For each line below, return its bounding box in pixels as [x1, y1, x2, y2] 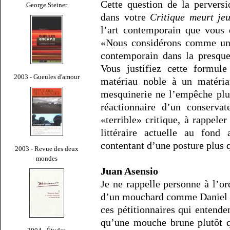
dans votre [101, 11, 150, 23]
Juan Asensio [101, 165, 158, 177]
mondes [36, 154, 57, 162]
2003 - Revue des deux [15, 144, 79, 152]
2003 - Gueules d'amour [14, 72, 80, 81]
